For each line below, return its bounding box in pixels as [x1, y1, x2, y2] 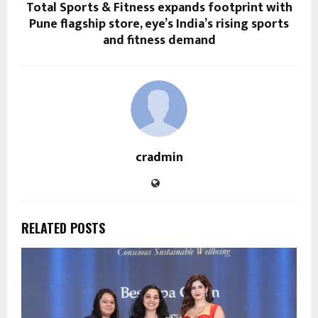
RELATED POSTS [21, 218, 105, 237]
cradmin [135, 146, 183, 168]
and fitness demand [102, 29, 216, 51]
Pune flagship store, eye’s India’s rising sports [29, 13, 289, 35]
